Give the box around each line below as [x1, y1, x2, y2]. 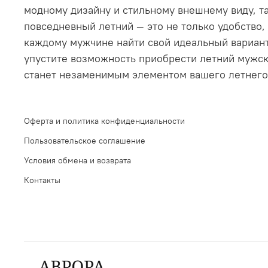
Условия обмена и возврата [24, 155, 131, 166]
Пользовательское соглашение [24, 135, 145, 147]
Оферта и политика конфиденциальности [24, 115, 185, 127]
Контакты [24, 175, 60, 186]
